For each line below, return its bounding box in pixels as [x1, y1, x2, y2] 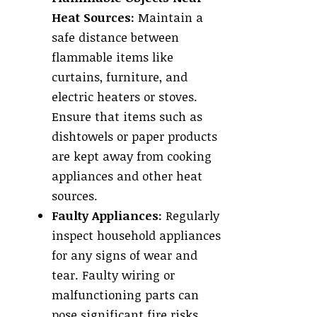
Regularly [162, 207, 219, 224]
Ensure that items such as [52, 108, 202, 125]
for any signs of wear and [52, 247, 197, 264]
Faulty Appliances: [52, 207, 162, 224]
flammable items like [52, 49, 173, 66]
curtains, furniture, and [52, 69, 188, 86]
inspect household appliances [52, 227, 221, 244]
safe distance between [52, 29, 179, 46]
